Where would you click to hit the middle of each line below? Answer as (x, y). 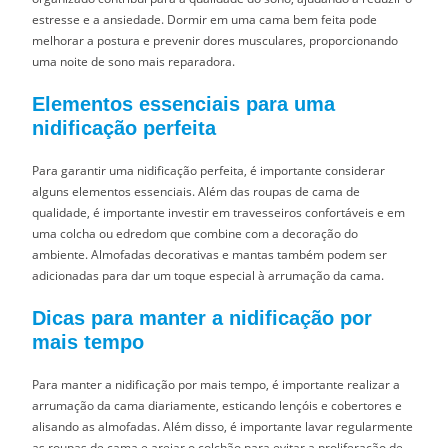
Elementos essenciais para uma (184, 103)
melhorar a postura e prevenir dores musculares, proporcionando (215, 40)
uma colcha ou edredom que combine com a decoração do (195, 233)
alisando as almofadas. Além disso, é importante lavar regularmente (223, 426)
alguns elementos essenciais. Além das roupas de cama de (196, 191)
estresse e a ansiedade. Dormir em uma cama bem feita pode (205, 19)
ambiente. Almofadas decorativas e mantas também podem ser (210, 254)
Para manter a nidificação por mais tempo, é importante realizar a (216, 384)
